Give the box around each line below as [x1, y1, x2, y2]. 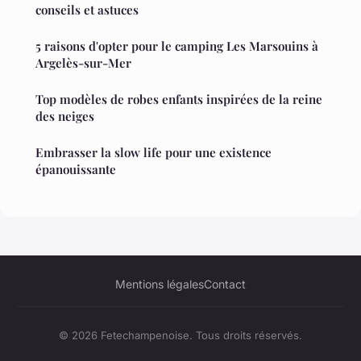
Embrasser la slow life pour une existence [35, 143, 272, 160]
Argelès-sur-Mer [35, 54, 131, 71]
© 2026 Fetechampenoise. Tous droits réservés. [59, 328, 302, 342]
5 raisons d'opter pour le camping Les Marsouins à [35, 37, 318, 54]
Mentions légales [115, 276, 204, 291]
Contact [204, 276, 246, 291]
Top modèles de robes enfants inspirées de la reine [35, 90, 322, 107]
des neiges [35, 107, 94, 124]
